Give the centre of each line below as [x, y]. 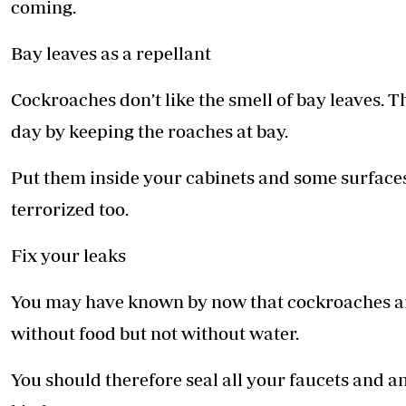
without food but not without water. [155, 333]
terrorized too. [70, 209]
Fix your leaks [68, 256]
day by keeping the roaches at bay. [150, 131]
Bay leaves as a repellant [111, 53]
